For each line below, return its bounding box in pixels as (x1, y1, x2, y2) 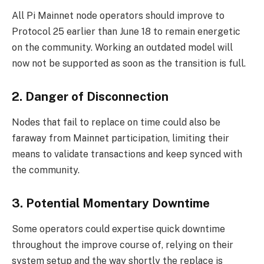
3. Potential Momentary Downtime (12, 196, 210, 210)
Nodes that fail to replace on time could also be (12, 117, 220, 128)
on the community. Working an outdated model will (12, 42, 233, 54)
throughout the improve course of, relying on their (12, 239, 233, 251)
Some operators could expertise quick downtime (12, 223, 225, 235)
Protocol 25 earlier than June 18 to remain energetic (12, 26, 240, 38)
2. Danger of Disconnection (12, 89, 169, 104)
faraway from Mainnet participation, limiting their (12, 133, 229, 144)
